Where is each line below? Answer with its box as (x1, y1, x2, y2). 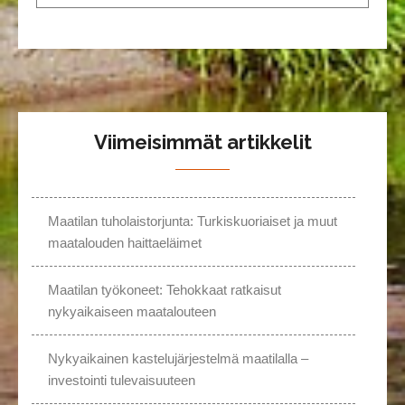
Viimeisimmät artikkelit (93, 130, 312, 155)
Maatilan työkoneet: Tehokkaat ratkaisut (48, 282, 281, 298)
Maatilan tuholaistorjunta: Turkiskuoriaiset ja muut (48, 213, 337, 230)
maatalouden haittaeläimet (48, 235, 202, 251)
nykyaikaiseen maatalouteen (48, 304, 216, 320)
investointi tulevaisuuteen (48, 372, 195, 389)
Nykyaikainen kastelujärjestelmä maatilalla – (48, 351, 308, 367)
